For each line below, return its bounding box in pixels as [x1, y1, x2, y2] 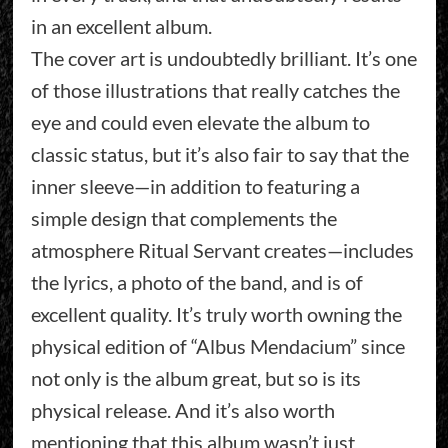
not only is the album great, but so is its [30, 365, 361, 390]
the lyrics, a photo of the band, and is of [30, 269, 363, 294]
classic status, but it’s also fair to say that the [30, 141, 409, 166]
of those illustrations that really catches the [30, 77, 400, 102]
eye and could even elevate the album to [30, 109, 370, 134]
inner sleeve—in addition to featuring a [30, 173, 360, 198]
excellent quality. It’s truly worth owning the [30, 301, 402, 326]
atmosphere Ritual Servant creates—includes [30, 237, 414, 262]
